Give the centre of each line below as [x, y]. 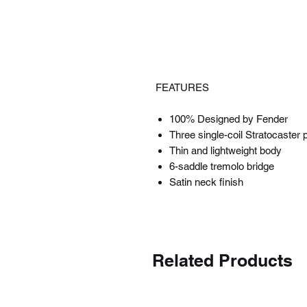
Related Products [222, 260]
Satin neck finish [206, 182]
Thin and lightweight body [225, 150]
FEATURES [182, 87]
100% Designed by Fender [229, 119]
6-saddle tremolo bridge [222, 166]
